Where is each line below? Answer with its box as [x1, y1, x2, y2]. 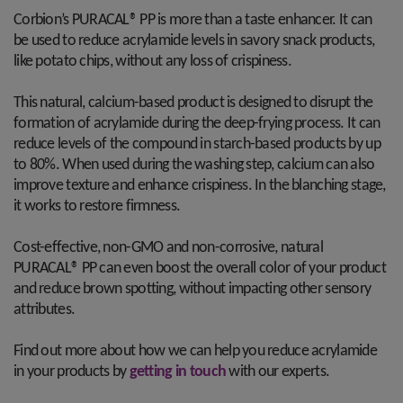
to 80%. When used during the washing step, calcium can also [13, 157, 375, 174]
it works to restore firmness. [13, 198, 184, 215]
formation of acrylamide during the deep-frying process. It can [13, 115, 381, 132]
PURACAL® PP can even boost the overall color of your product [13, 260, 386, 277]
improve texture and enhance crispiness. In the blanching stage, [13, 177, 386, 194]
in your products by [13, 363, 130, 381]
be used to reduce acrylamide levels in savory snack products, [13, 32, 375, 49]
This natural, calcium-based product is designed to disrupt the [13, 94, 373, 112]
